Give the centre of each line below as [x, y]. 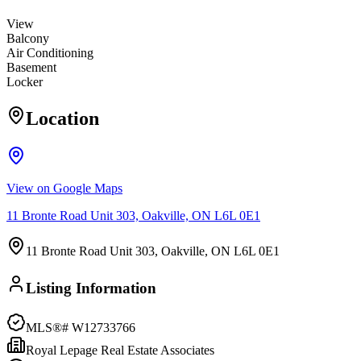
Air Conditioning [50, 53]
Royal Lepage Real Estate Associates [120, 350]
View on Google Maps [64, 189]
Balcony [28, 39]
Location [62, 119]
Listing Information [91, 288]
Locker [25, 82]
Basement [31, 68]
